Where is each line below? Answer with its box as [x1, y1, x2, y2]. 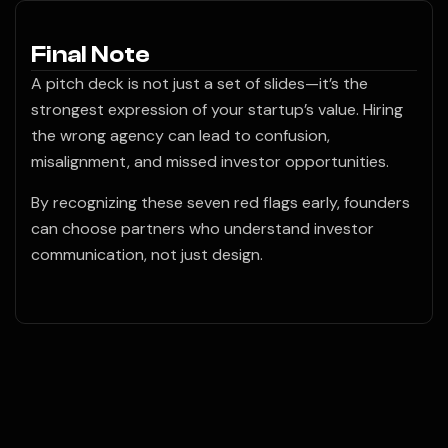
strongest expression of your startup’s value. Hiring [31, 99, 403, 121]
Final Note [31, 41, 150, 69]
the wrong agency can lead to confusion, [31, 125, 330, 147]
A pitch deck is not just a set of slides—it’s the [31, 73, 368, 95]
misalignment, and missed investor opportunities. [31, 151, 389, 173]
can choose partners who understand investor [31, 218, 374, 240]
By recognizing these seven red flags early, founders [31, 192, 410, 214]
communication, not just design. [31, 244, 263, 266]
